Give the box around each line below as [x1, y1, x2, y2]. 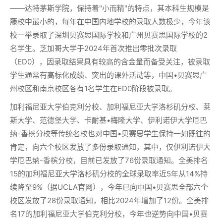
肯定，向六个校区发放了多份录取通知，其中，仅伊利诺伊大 [10, 142, 211, 152]
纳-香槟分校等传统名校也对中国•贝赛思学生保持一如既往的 [10, 129, 211, 138]
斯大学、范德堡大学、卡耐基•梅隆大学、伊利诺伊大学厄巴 [10, 115, 207, 125]
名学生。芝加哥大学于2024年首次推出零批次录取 [10, 44, 177, 53]
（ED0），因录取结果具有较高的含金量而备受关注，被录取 [10, 57, 210, 66]
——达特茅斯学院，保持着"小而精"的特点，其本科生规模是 [10, 3, 209, 13]
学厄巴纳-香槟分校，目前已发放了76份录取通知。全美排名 [10, 156, 208, 165]
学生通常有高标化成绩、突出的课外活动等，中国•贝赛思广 [10, 70, 207, 80]
